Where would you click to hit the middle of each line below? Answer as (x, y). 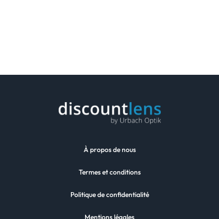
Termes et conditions (109, 172)
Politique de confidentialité (109, 194)
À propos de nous (109, 149)
